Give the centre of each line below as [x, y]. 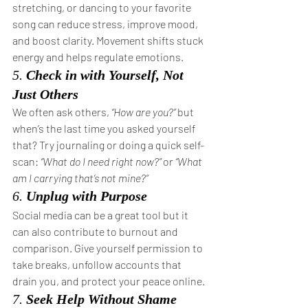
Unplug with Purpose [87, 196]
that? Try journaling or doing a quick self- [108, 145]
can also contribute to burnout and [96, 231]
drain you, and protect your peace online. [109, 281]
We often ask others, [62, 112]
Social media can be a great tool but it [101, 215]
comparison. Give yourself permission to [109, 248]
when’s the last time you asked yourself [105, 128]
